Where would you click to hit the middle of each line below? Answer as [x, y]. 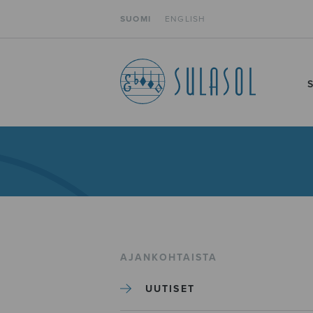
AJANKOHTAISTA [169, 257]
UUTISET [170, 289]
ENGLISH [185, 19]
